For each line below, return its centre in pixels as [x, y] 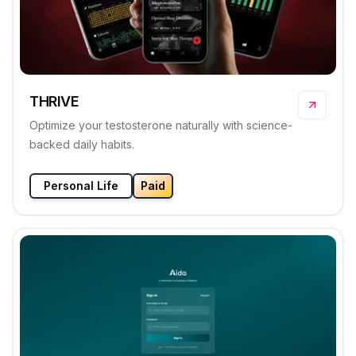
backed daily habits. [82, 145]
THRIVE [54, 102]
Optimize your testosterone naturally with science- [161, 126]
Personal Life [81, 186]
